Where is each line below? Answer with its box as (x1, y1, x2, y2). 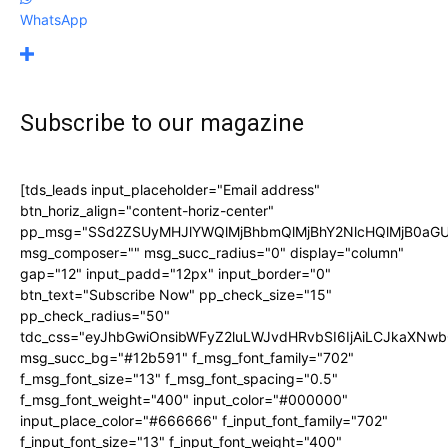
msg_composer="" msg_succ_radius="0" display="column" (20, 243, 404, 261)
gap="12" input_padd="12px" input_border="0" (20, 264, 331, 282)
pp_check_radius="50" (20, 306, 170, 324)
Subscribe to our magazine (20, 109, 304, 137)
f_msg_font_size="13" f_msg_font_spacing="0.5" (20, 369, 338, 387)
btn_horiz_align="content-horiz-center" (20, 201, 274, 219)
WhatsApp (20, 10, 88, 28)
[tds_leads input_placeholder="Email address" (20, 180, 320, 198)
